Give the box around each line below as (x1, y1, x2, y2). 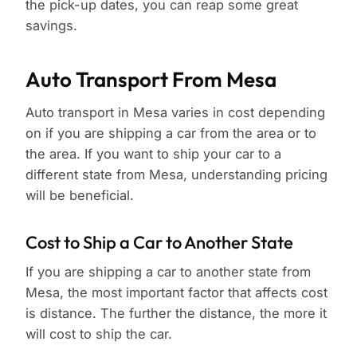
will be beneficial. (25, 187, 134, 204)
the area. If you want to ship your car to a (25, 146, 281, 163)
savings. (25, 18, 77, 34)
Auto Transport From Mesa (25, 66, 277, 93)
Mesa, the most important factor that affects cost (25, 284, 328, 301)
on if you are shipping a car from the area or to (25, 125, 316, 142)
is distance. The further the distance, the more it (25, 305, 327, 322)
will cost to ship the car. (25, 326, 172, 343)
